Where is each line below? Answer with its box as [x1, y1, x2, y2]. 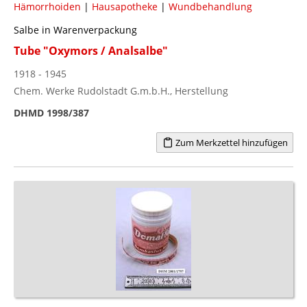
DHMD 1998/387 [14, 106, 89, 119]
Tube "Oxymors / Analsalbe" [14, 42, 168, 58]
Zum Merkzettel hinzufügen [173, 136, 288, 149]
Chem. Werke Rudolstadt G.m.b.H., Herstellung [14, 84, 228, 97]
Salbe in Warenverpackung [14, 23, 137, 36]
